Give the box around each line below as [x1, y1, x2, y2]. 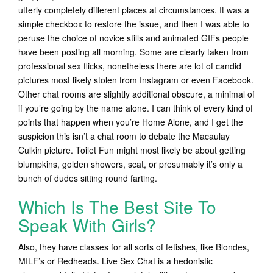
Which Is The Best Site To [18, 194, 216, 219]
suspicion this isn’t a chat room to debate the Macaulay [18, 130, 230, 142]
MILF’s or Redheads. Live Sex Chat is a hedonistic [18, 255, 213, 267]
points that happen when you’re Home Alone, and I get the [18, 116, 243, 128]
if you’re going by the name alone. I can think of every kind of [18, 102, 253, 114]
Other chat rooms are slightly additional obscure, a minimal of [18, 88, 255, 100]
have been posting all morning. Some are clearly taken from [18, 46, 249, 58]
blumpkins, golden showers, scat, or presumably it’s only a [18, 158, 243, 170]
